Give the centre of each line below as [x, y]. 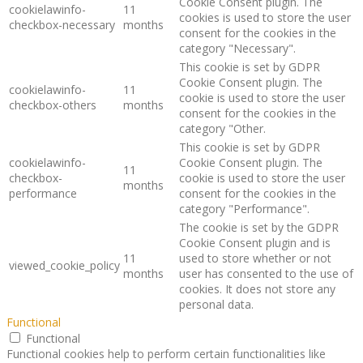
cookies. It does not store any [257, 289]
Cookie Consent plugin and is [255, 243]
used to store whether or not [255, 258]
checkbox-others [53, 105]
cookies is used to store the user [265, 18]
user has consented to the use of [266, 274]
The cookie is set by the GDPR [259, 228]
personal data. [216, 305]
